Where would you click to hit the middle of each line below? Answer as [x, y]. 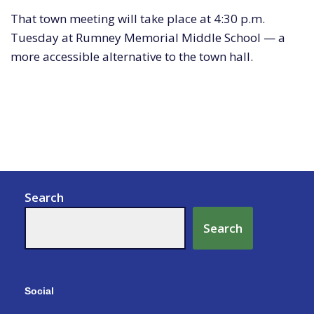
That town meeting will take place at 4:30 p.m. [138, 19]
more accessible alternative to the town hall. [132, 57]
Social [39, 291]
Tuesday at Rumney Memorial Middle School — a [148, 38]
